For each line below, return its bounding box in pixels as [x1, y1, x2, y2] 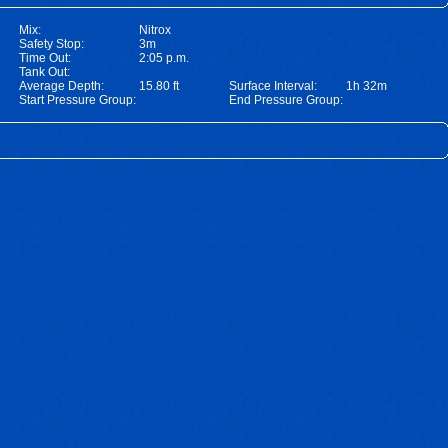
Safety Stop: [19, 37, 84, 51]
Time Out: [19, 51, 71, 65]
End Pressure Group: [229, 93, 343, 107]
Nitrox [139, 23, 171, 37]
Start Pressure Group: [19, 93, 136, 107]
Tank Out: [19, 65, 70, 79]
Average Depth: [19, 79, 104, 93]
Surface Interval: [229, 79, 317, 93]
